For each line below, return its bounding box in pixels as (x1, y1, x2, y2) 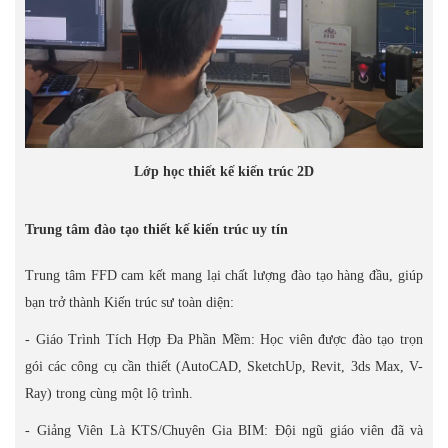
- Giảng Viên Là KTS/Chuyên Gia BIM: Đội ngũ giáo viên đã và (25, 423, 423, 438)
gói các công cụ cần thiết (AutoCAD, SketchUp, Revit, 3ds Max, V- (25, 359, 423, 374)
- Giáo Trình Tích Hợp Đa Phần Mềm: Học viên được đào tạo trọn (25, 332, 423, 347)
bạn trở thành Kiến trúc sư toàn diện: (25, 295, 234, 310)
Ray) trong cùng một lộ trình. (25, 386, 193, 401)
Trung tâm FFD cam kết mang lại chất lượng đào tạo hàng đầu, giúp (25, 268, 423, 283)
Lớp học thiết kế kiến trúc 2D (134, 164, 314, 179)
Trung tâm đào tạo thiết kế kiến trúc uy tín (25, 222, 288, 237)
